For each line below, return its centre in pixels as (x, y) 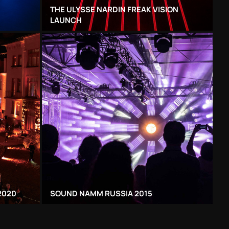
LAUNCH (66, 20)
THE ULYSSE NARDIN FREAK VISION (114, 10)
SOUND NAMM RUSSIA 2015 (101, 193)
